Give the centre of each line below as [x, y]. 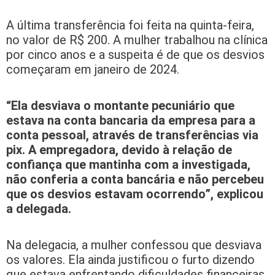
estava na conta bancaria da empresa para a [131, 121]
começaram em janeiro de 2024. [93, 70]
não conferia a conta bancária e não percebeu [135, 180]
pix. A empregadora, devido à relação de [119, 150]
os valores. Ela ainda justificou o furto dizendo [130, 260]
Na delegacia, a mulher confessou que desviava [134, 245]
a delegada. [39, 209]
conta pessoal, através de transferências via [132, 135]
